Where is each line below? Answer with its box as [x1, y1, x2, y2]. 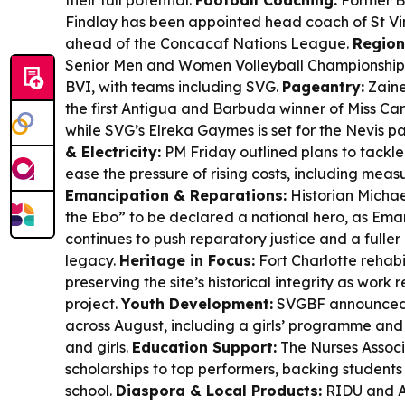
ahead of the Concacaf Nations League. [65, 34, 353, 52]
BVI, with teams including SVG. [65, 78, 282, 96]
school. [65, 381, 116, 400]
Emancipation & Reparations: [65, 186, 287, 204]
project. [65, 295, 121, 313]
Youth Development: [121, 295, 273, 313]
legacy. [65, 251, 119, 269]
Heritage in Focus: [119, 251, 255, 269]
